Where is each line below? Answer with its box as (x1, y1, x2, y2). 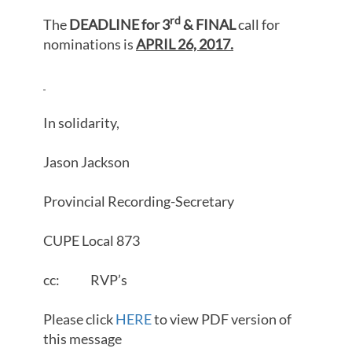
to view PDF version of (152, 310, 291, 328)
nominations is (43, 35, 136, 53)
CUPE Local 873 (43, 232, 140, 250)
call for (236, 16, 280, 34)
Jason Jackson (43, 153, 130, 171)
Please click (43, 310, 115, 328)
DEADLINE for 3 (69, 16, 170, 34)
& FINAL (181, 16, 236, 34)
